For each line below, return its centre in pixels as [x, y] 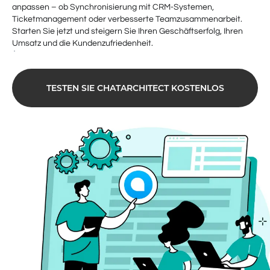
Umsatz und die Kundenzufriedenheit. [83, 43]
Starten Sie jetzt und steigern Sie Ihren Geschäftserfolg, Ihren [127, 31]
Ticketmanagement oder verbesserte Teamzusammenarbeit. [127, 19]
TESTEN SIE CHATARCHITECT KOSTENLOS [135, 88]
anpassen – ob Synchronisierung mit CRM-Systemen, [113, 7]
